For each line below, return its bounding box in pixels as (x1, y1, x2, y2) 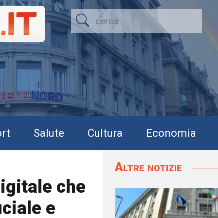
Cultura (88, 126, 123, 139)
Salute (34, 126, 64, 139)
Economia (146, 126, 196, 139)
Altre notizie (115, 160, 185, 174)
